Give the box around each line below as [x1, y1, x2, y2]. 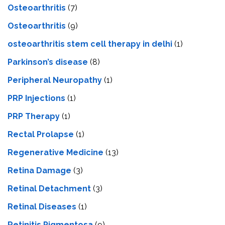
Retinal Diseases [8, 202, 76, 212]
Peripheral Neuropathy [8, 75, 102, 85]
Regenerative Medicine [8, 148, 103, 158]
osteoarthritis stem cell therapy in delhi [8, 39, 172, 49]
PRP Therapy [8, 111, 60, 122]
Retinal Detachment [8, 184, 91, 194]
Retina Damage [8, 166, 71, 176]
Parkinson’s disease [8, 57, 88, 67]
